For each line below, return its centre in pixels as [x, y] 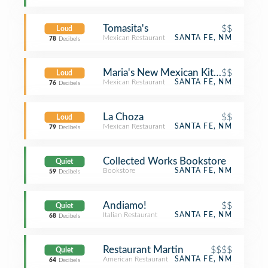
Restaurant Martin [143, 250]
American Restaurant [135, 259]
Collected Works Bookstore [165, 161]
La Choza [123, 117]
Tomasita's [126, 28]
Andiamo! [125, 205]
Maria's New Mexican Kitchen [169, 73]
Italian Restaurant [130, 215]
